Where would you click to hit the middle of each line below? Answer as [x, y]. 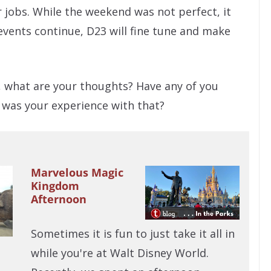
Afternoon [58, 199]
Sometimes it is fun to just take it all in [132, 234]
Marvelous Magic [77, 173]
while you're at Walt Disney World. [119, 253]
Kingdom [55, 186]
